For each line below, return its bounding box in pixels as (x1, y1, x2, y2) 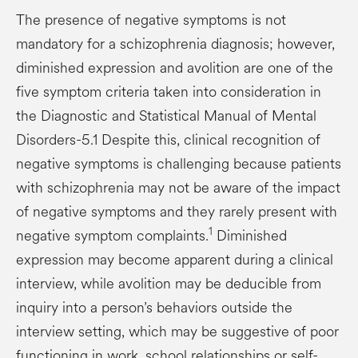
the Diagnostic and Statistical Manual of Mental (16, 105, 316, 126)
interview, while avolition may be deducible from (16, 272, 321, 294)
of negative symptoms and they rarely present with (16, 201, 337, 222)
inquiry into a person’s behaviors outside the (16, 296, 292, 318)
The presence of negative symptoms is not (16, 9, 286, 30)
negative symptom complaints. (16, 225, 209, 246)
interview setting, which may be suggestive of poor (16, 320, 339, 342)
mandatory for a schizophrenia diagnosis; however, (16, 33, 335, 54)
